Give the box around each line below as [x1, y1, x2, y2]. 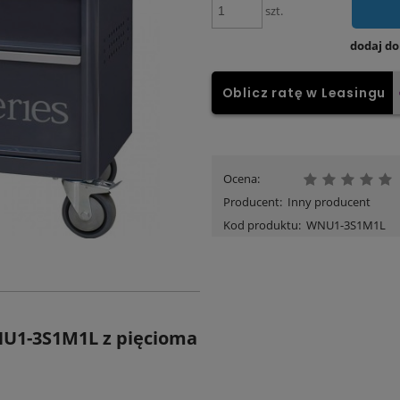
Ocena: [222, 170, 260, 187]
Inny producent [287, 193, 371, 210]
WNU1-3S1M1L [306, 216, 387, 233]
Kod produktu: [222, 216, 301, 233]
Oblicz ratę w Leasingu [221, 84, 387, 103]
